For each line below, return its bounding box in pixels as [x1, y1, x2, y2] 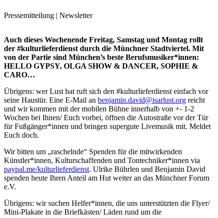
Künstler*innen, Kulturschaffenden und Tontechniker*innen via [4, 156, 200, 165]
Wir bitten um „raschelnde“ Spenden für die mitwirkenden [4, 147, 182, 156]
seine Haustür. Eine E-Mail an [4, 96, 98, 105]
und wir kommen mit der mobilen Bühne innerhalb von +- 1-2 [4, 105, 194, 113]
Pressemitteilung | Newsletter [4, 11, 92, 20]
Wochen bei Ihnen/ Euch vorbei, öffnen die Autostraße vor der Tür [4, 113, 208, 122]
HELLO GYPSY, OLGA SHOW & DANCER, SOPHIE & [4, 62, 198, 71]
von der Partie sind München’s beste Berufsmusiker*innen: [4, 53, 199, 62]
